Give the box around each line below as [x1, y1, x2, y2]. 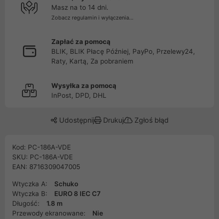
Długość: [12, 199, 42, 207]
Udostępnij [57, 116, 94, 124]
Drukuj [101, 116, 124, 124]
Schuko [54, 180, 78, 188]
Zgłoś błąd [132, 116, 169, 124]
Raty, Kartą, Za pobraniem [51, 57, 133, 65]
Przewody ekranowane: [12, 209, 88, 217]
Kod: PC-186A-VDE [12, 143, 71, 151]
